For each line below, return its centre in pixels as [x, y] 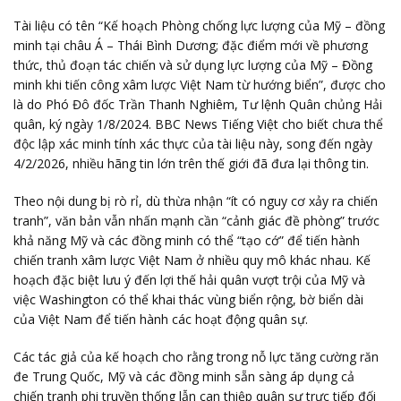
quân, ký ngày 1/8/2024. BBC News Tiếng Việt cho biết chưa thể [198, 124]
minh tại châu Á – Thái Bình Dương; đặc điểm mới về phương [191, 45]
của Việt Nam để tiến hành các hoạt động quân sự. [161, 319]
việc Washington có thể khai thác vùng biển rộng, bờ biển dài [188, 299]
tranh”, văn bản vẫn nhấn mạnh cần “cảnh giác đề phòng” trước [196, 221]
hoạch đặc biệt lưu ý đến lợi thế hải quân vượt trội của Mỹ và [189, 280]
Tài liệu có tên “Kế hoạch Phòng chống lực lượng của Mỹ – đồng [199, 26]
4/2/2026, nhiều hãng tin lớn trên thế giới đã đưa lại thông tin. [191, 163]
